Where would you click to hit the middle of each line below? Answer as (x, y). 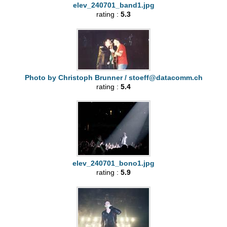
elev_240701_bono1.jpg (113, 163)
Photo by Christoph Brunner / (77, 77)
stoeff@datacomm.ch (165, 77)
